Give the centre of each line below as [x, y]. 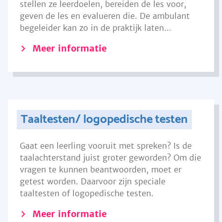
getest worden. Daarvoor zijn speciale [93, 181]
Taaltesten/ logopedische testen [104, 120]
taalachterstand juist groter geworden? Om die [111, 158]
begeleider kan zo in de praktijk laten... [96, 28]
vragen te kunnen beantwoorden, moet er [101, 169]
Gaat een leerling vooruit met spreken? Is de [106, 146]
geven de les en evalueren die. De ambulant [105, 16]
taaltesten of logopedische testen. [87, 193]
